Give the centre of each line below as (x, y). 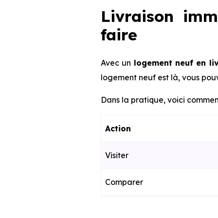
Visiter (117, 155)
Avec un (117, 63)
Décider (120, 209)
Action (118, 128)
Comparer (124, 182)
